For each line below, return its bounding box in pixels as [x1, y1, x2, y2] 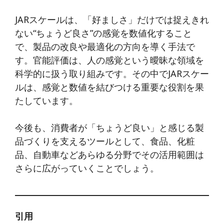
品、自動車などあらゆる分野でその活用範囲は [15, 148, 204, 160]
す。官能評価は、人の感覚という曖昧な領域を [15, 53, 204, 66]
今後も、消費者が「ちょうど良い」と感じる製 [15, 121, 204, 133]
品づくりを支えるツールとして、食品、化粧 [15, 134, 195, 147]
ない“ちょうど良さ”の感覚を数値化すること [15, 26, 192, 39]
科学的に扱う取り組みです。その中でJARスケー [15, 67, 209, 79]
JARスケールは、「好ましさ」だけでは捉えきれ [15, 13, 209, 25]
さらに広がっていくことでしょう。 [15, 161, 159, 174]
